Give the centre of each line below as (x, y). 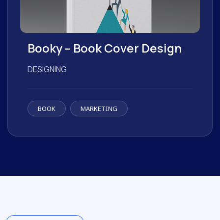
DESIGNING (47, 69)
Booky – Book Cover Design (105, 48)
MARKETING (99, 108)
